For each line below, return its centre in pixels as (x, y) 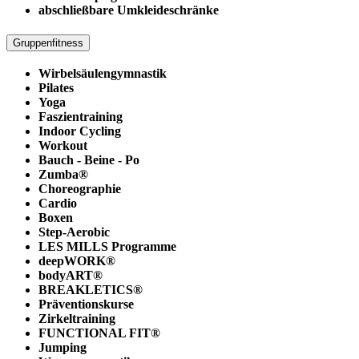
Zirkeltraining (77, 318)
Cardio (58, 203)
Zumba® (63, 174)
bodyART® (71, 275)
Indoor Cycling (80, 131)
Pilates (56, 87)
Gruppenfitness (48, 42)
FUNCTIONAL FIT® (99, 333)
